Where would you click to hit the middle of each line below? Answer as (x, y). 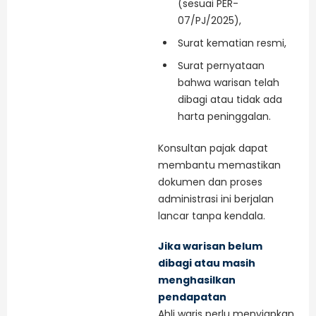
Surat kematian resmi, (232, 43)
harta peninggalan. (224, 116)
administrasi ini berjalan (216, 199)
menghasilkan (197, 280)
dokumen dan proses (210, 182)
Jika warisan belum (210, 247)
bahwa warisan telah (229, 82)
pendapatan (192, 297)
